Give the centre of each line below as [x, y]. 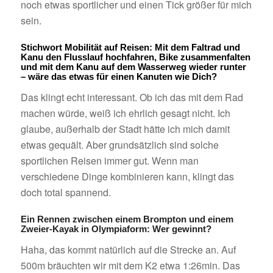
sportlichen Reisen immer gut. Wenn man [109, 161]
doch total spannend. [66, 193]
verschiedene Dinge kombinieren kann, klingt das [127, 177]
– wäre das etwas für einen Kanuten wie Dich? [119, 76]
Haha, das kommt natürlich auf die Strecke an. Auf [128, 250]
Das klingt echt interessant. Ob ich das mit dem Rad [132, 97]
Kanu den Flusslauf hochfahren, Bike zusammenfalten [135, 57]
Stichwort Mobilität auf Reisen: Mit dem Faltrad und [130, 47]
